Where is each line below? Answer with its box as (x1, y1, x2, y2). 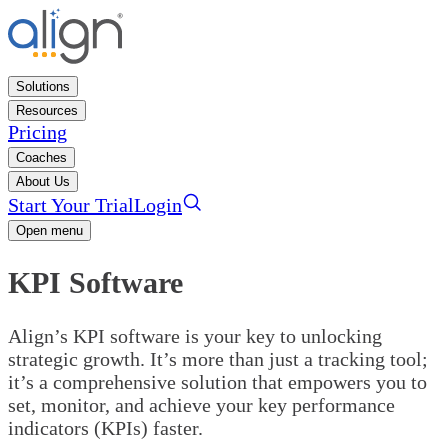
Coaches (16, 150, 67, 165)
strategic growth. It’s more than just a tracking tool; (8, 347, 428, 370)
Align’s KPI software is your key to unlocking (8, 324, 382, 347)
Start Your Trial (8, 194, 134, 216)
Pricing (8, 121, 67, 143)
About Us (16, 174, 70, 189)
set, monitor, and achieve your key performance (8, 393, 395, 416)
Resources (16, 103, 78, 118)
